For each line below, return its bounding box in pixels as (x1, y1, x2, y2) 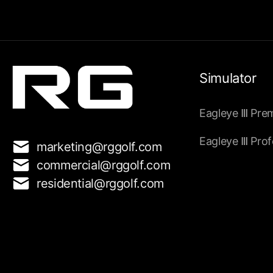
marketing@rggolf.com (37, 139, 162, 154)
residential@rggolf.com (37, 175, 164, 191)
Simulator (199, 70, 257, 87)
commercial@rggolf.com (37, 157, 171, 172)
